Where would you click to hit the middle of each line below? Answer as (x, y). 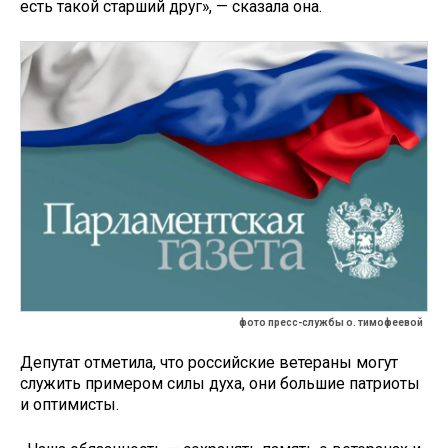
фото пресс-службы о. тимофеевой (331, 323)
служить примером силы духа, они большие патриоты (220, 384)
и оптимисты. (69, 405)
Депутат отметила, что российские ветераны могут (209, 363)
